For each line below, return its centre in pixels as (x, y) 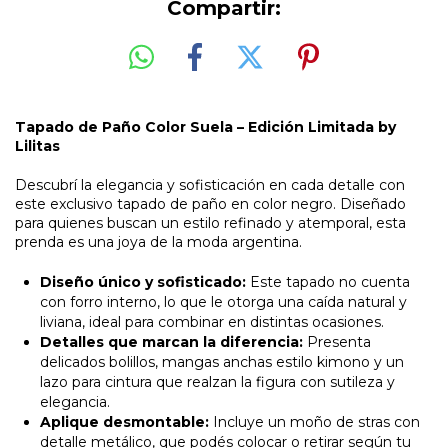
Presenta (337, 341)
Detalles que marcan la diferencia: (171, 341)
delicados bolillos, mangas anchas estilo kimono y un (222, 361)
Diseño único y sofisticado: (143, 281)
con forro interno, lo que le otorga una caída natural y (223, 301)
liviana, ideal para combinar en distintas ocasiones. (212, 321)
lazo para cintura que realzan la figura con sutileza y (217, 381)
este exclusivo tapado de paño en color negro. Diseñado (210, 203)
